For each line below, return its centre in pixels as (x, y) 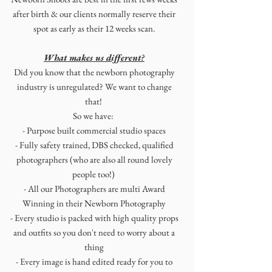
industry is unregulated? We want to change (94, 86)
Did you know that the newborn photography (94, 72)
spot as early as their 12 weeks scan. (94, 28)
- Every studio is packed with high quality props (94, 217)
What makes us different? (94, 57)
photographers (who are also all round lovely (94, 159)
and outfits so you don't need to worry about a (94, 232)
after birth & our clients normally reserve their (94, 13)
